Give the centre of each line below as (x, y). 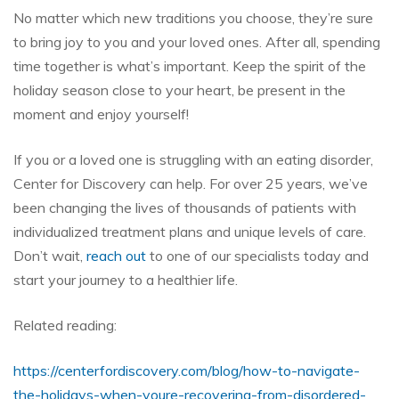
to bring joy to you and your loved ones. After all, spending (197, 42)
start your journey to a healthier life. (126, 280)
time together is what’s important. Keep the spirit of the (190, 66)
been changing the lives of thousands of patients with (185, 208)
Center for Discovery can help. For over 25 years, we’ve (191, 183)
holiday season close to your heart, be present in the (179, 90)
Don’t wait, (50, 256)
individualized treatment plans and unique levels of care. (190, 232)
